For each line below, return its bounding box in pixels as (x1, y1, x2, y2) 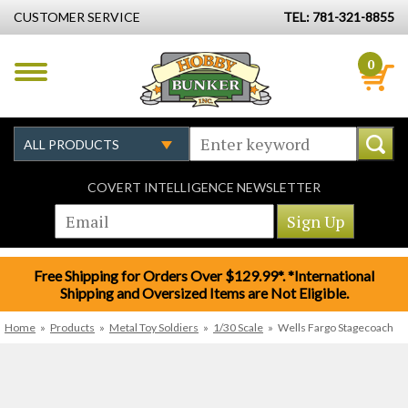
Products (50, 321, 95, 334)
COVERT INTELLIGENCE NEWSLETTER (87, 179, 321, 195)
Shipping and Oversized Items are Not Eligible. (59, 284, 349, 301)
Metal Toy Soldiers (109, 321, 199, 334)
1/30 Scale (213, 321, 263, 334)
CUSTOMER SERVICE (14, 9, 140, 25)
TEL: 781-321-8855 (283, 9, 394, 25)
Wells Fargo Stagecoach (278, 321, 393, 334)
